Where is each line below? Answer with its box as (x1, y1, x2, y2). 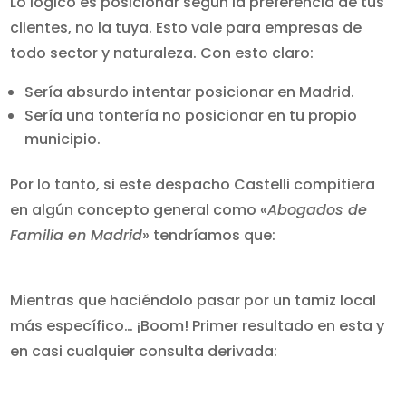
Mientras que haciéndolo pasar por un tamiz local (10, 290, 377, 311)
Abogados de (267, 199, 368, 220)
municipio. (24, 129, 101, 150)
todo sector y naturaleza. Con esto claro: (10, 43, 314, 63)
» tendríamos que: (142, 225, 276, 246)
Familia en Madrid (10, 225, 143, 246)
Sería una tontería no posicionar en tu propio (24, 105, 358, 126)
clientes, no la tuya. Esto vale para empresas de (10, 17, 362, 38)
